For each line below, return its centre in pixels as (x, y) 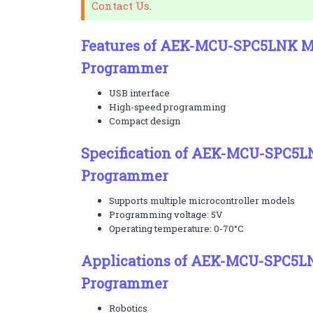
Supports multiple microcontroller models (202, 201)
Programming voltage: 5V (166, 214)
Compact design (144, 121)
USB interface (139, 93)
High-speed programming (167, 107)
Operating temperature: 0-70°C (176, 228)
